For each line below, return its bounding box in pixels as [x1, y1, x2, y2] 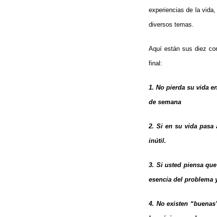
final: [149, 59, 162, 67]
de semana [149, 98, 181, 106]
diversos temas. [149, 20, 194, 28]
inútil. [149, 137, 166, 144]
